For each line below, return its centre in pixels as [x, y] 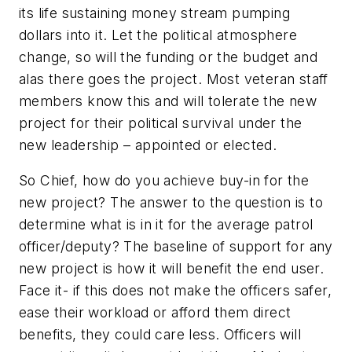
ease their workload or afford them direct [155, 313]
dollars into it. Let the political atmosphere [158, 35]
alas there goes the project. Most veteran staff [174, 79]
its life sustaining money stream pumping [154, 13]
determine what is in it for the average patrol [166, 225]
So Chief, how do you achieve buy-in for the [164, 181]
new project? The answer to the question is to [171, 203]
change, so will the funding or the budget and [168, 57]
